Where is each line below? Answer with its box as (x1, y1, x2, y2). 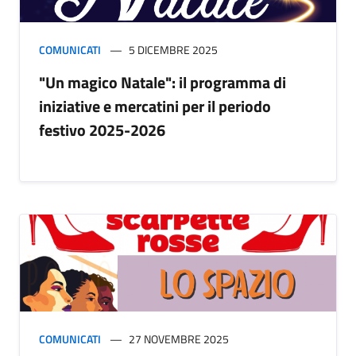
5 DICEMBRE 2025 (129, 41, 218, 59)
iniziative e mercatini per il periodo (39, 94, 271, 119)
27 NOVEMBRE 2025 (129, 330, 229, 347)
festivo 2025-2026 (39, 118, 165, 143)
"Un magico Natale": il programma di (39, 70, 286, 95)
